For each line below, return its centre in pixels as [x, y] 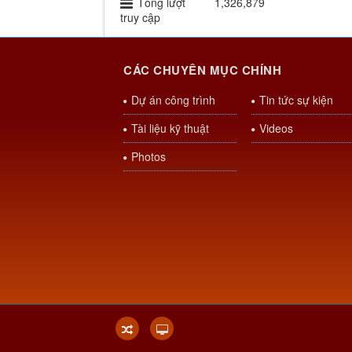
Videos [276, 128]
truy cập [140, 18]
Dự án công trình [173, 100]
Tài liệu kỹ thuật [170, 128]
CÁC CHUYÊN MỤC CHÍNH [202, 70]
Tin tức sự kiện [296, 100]
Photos [148, 157]
